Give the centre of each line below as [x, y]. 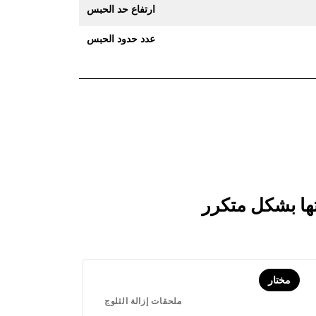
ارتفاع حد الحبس [121, 9]
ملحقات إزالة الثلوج [143, 301]
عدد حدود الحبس [121, 38]
